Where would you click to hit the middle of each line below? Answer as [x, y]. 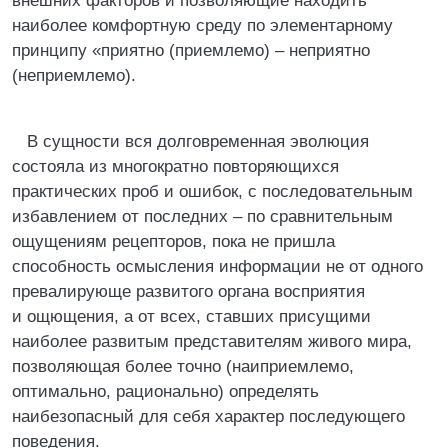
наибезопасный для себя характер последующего [208, 416]
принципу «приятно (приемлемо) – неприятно [191, 50]
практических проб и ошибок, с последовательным [212, 191]
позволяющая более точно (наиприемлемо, [183, 366]
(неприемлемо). [74, 75]
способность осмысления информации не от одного [217, 266]
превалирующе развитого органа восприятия [188, 291]
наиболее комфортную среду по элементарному [202, 25]
